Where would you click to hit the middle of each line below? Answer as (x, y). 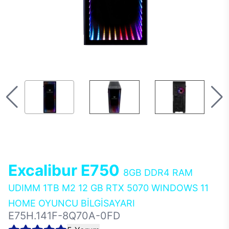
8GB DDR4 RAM (158, 173)
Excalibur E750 (66, 170)
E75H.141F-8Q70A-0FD (64, 216)
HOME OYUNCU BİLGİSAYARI (72, 203)
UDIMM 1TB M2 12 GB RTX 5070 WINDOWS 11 (108, 188)
